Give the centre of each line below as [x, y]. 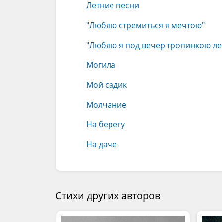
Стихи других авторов [108, 195]
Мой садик [107, 85]
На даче [102, 144]
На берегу [106, 124]
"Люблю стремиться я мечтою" [145, 25]
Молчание [106, 105]
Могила [101, 65]
